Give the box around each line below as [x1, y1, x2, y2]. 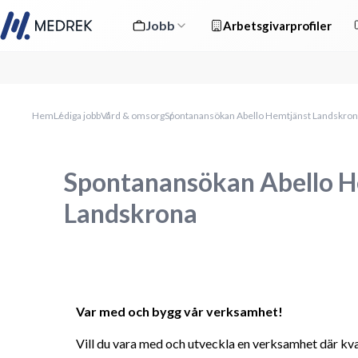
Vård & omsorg [101, 109, 165, 121]
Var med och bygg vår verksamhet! [76, 304, 283, 319]
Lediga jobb [54, 109, 101, 121]
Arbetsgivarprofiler [222, 18, 332, 33]
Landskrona [64, 197, 197, 229]
